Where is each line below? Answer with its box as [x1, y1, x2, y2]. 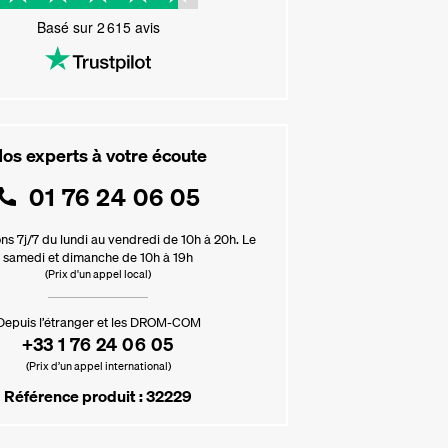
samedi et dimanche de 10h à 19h [3, 247, 193, 267]
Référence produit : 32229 [4, 383, 192, 409]
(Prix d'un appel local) [45, 265, 151, 283]
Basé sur [36, 17, 97, 37]
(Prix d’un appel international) [25, 357, 171, 375]
